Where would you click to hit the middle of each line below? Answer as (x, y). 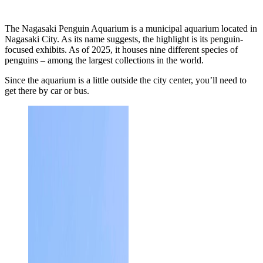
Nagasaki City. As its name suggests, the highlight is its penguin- (124, 39)
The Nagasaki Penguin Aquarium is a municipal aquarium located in (131, 28)
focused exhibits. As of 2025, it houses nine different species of (121, 49)
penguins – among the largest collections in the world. (104, 60)
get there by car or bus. (47, 90)
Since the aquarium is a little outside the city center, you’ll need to (126, 80)
